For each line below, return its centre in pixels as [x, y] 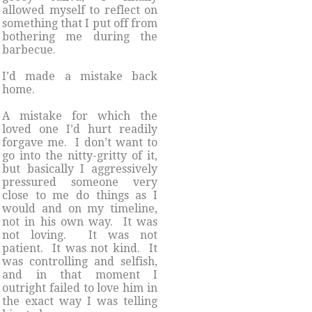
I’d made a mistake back [80, 76]
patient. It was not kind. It [80, 248]
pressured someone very [80, 182]
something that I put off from [80, 23]
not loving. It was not [80, 235]
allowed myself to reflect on [80, 10]
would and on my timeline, [80, 208]
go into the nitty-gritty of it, [80, 155]
